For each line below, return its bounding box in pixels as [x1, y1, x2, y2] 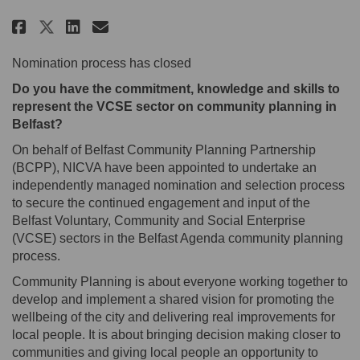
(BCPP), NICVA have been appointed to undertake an [12, 161, 317, 175]
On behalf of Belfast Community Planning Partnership [12, 143, 316, 157]
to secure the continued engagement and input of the [12, 196, 310, 211]
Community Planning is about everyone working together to [12, 275, 348, 289]
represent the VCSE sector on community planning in [12, 100, 337, 114]
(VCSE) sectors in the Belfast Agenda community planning [12, 231, 343, 246]
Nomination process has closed [12, 56, 191, 71]
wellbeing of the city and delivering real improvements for [12, 310, 335, 325]
